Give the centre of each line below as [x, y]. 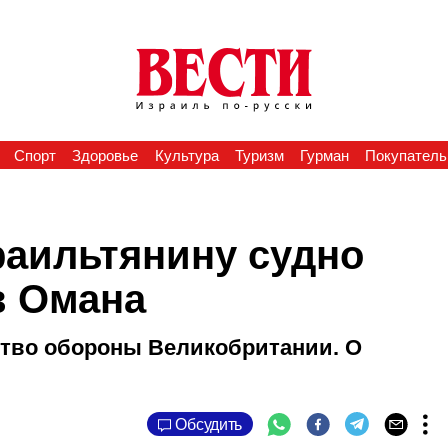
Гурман [325, 155]
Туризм [259, 155]
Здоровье [105, 155]
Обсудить [209, 424]
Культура [186, 155]
